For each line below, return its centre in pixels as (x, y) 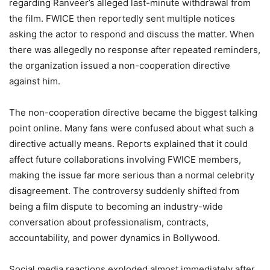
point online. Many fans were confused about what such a (131, 128)
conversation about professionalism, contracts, (109, 222)
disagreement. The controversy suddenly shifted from (124, 191)
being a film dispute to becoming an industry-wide (116, 207)
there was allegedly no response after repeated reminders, (135, 50)
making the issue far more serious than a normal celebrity (132, 175)
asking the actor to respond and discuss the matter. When (132, 34)
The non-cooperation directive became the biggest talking (133, 113)
